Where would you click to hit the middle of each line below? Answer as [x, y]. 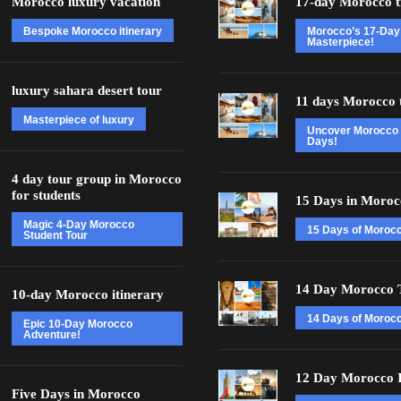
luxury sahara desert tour [86, 90]
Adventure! [51, 335]
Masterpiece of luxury [78, 120]
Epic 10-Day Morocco [77, 324]
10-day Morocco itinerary [87, 294]
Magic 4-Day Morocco [78, 225]
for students [46, 195]
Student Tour [55, 235]
